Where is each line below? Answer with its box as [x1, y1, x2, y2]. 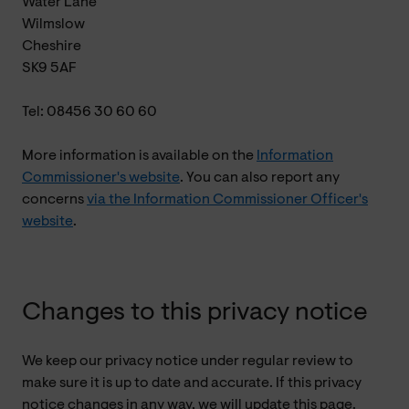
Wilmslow [22, 16, 85, 32]
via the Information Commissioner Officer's [87, 192, 368, 207]
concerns [22, 192, 87, 207]
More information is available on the [22, 148, 257, 163]
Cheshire [22, 38, 81, 54]
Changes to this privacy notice [22, 299, 367, 326]
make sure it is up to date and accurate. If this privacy [22, 375, 362, 391]
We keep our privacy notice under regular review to [22, 353, 353, 369]
